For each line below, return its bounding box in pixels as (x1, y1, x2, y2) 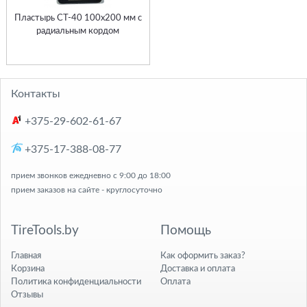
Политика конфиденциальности (11, 277, 141, 286)
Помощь (160, 223, 211, 237)
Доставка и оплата (160, 264, 235, 273)
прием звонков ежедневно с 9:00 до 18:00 (11, 171, 171, 180)
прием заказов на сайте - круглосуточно (11, 185, 162, 194)
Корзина (11, 264, 45, 273)
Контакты (11, 88, 60, 100)
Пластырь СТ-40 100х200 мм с (14, 14, 142, 23)
